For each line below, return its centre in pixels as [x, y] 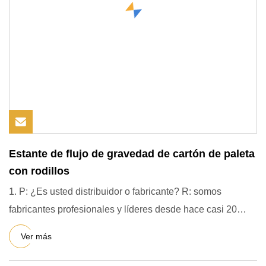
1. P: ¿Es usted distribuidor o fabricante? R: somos [95, 191]
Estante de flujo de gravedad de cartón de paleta [132, 154]
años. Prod [45, 227]
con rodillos [39, 171]
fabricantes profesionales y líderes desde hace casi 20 [123, 209]
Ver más [36, 236]
